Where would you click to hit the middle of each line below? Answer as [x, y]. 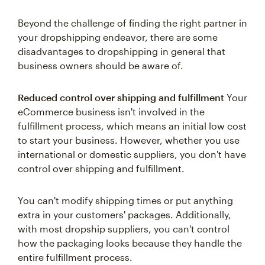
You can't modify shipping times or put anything [125, 201]
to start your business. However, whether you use [129, 140]
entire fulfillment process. [75, 257]
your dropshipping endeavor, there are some [118, 37]
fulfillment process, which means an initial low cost [132, 126]
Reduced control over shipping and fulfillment [121, 98]
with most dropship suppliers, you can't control [124, 229]
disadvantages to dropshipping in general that [122, 51]
